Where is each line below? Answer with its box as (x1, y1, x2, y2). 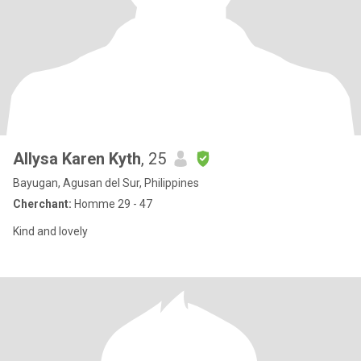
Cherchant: (13, 197, 72, 210)
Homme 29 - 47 (72, 197, 152, 210)
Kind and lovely (13, 225, 88, 238)
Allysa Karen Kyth (13, 149, 141, 168)
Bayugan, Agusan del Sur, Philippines (13, 176, 199, 189)
